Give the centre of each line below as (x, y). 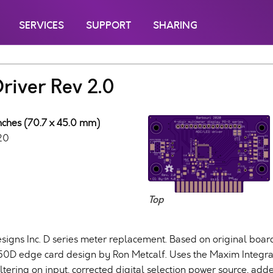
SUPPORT (108, 25)
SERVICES (41, 25)
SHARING (175, 25)
